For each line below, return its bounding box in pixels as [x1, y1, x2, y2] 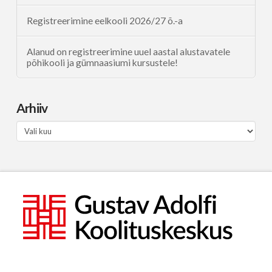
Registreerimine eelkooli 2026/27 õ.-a [26, 15, 183, 27]
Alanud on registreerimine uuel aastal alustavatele [26, 46, 230, 57]
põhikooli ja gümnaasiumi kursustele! [26, 56, 178, 68]
